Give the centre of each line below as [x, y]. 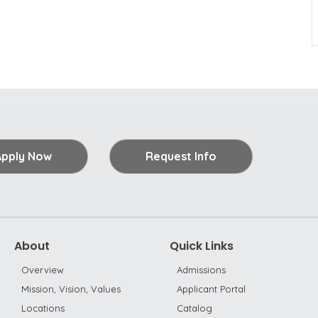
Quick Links [202, 246]
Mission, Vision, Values [71, 289]
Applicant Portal [211, 289]
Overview [43, 270]
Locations [43, 308]
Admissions [201, 270]
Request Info [181, 156]
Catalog [194, 308]
